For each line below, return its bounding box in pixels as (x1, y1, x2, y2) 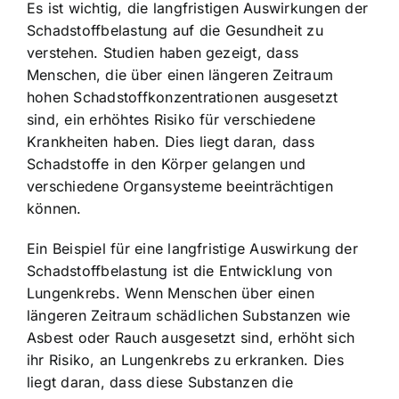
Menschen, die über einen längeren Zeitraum (27, 65, 334, 84)
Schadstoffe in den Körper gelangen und (27, 154, 306, 173)
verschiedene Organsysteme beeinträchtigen (27, 176, 333, 195)
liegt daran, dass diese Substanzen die (27, 372, 294, 391)
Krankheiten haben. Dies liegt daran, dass (27, 132, 314, 151)
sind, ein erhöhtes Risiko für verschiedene (27, 110, 316, 128)
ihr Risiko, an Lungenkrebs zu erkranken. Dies (27, 350, 344, 369)
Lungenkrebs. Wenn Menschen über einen (27, 283, 314, 302)
